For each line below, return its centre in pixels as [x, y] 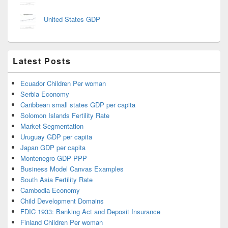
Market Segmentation [52, 126]
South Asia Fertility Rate [56, 179]
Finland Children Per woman [62, 222]
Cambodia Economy [50, 190]
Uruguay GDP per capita [56, 137]
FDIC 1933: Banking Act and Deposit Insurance [90, 211]
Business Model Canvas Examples [72, 169]
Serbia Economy [45, 94]
